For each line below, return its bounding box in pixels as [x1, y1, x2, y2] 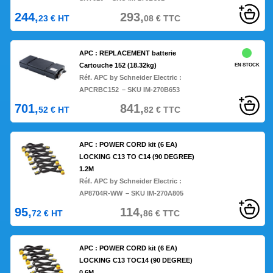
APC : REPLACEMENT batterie [79, 49, 177, 57]
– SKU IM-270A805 [126, 190, 184, 197]
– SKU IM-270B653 [122, 86, 180, 94]
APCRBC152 [79, 86, 119, 94]
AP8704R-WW [79, 190, 123, 197]
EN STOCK [234, 62, 260, 68]
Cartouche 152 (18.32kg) [79, 62, 157, 69]
